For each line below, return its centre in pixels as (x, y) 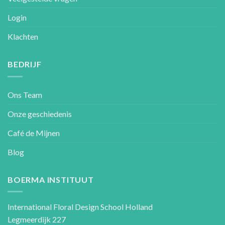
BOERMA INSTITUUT (51, 179)
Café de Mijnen (34, 133)
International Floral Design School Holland (80, 207)
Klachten (23, 37)
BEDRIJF (25, 64)
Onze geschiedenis (40, 114)
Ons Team (25, 94)
